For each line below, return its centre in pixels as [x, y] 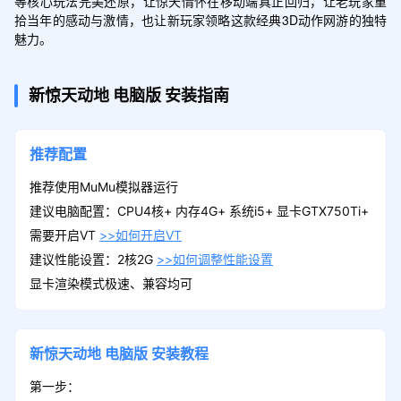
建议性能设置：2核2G [93, 259]
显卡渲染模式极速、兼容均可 [111, 283]
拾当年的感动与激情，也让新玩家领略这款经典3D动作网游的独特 [200, 19]
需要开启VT [64, 235]
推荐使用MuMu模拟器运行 [103, 186]
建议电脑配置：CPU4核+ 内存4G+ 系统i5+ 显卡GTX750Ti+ [199, 210]
